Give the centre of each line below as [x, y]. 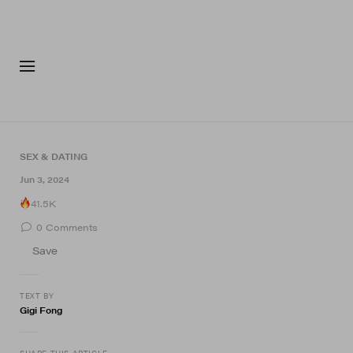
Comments [72, 227]
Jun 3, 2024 [45, 179]
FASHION [255, 100]
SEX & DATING [54, 156]
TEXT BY [37, 295]
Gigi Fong [41, 310]
